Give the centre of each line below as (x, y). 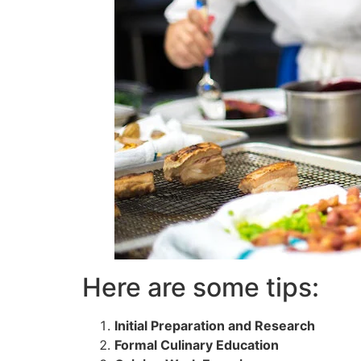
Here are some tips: (201, 288)
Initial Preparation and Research (215, 326)
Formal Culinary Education (197, 345)
